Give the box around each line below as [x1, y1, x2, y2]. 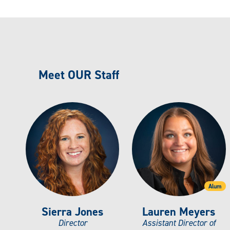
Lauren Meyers [142, 203, 216, 219]
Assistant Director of [142, 217, 216, 228]
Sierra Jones [42, 203, 104, 219]
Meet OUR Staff [39, 67, 119, 84]
